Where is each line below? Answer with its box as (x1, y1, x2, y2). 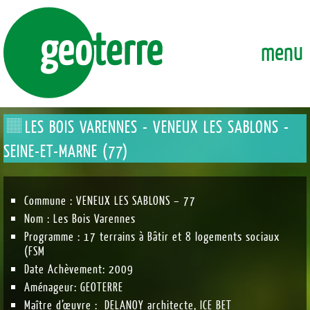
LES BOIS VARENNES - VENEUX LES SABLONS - (25, 116, 289, 137)
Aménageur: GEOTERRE (24, 278, 123, 294)
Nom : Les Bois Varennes (24, 210, 136, 226)
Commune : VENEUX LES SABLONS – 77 (24, 192, 196, 208)
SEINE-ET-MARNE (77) (3, 140, 128, 161)
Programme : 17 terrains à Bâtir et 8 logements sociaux (24, 228, 280, 244)
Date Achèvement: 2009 (24, 260, 134, 276)
